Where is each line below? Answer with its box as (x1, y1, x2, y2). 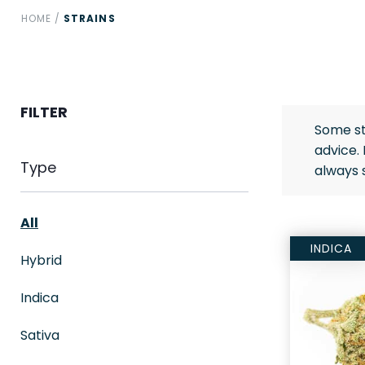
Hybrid (20, 251, 62, 270)
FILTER (20, 102, 68, 122)
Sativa (20, 326, 59, 345)
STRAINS (63, 11, 116, 25)
